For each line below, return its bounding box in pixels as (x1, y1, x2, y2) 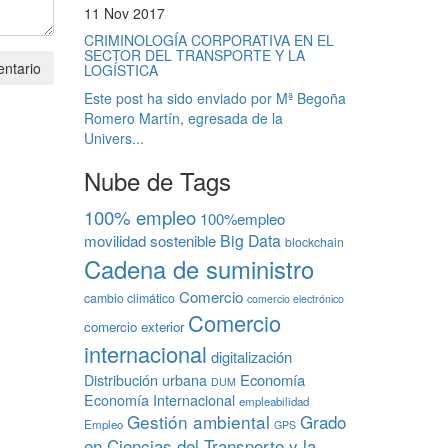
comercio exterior (83, 316, 184, 336)
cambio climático (83, 288, 175, 306)
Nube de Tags (83, 162, 231, 198)
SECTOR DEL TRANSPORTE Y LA (83, 44, 305, 65)
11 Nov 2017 (83, 2, 165, 23)
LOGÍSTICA (83, 59, 158, 80)
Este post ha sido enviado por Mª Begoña (83, 87, 346, 108)
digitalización (210, 345, 292, 367)
